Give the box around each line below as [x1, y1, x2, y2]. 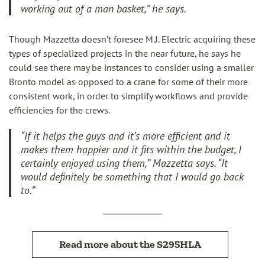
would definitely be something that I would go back [21, 170, 244, 183]
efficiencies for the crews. [9, 104, 110, 116]
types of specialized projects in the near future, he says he [9, 47, 241, 59]
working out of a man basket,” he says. [21, 2, 186, 15]
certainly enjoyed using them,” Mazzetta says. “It [21, 156, 228, 170]
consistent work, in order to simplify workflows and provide [9, 90, 248, 102]
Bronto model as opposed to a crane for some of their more [9, 76, 248, 88]
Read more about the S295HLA [59, 238, 201, 251]
